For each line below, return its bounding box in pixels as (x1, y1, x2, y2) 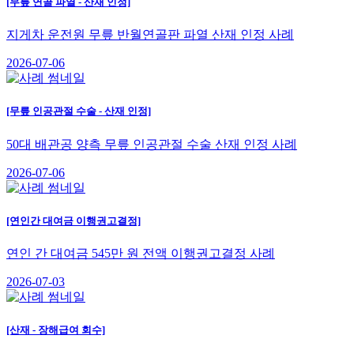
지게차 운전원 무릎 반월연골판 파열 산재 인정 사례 (6, 28, 294, 42)
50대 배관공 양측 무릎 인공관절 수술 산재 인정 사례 (6, 137, 297, 151)
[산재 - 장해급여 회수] (6, 324, 105, 337)
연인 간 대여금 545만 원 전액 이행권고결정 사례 (6, 246, 275, 260)
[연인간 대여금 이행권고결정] (6, 214, 141, 227)
